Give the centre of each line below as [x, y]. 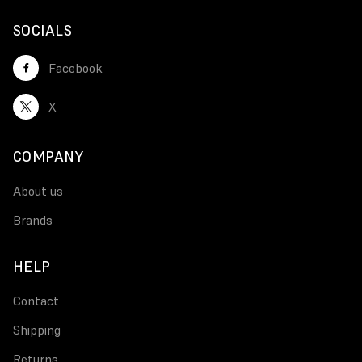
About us [38, 190]
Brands [33, 219]
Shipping [37, 329]
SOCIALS [43, 30]
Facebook [76, 67]
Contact [36, 300]
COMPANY [48, 156]
